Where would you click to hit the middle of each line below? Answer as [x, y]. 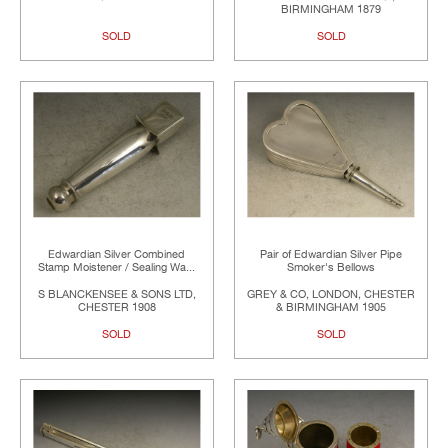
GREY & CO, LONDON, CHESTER [331, 294]
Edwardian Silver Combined [117, 254]
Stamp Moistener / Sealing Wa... [117, 267]
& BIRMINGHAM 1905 [331, 307]
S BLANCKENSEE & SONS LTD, [116, 294]
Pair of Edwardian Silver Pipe [331, 254]
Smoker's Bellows [331, 267]
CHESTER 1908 [116, 307]
